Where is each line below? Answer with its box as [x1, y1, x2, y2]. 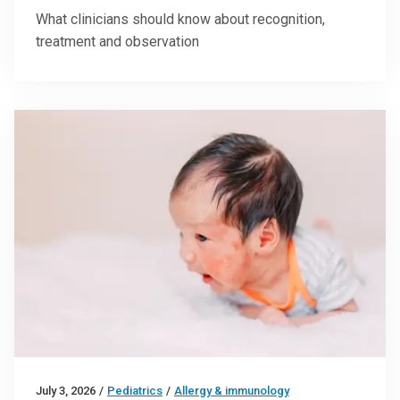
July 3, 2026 [36, 383, 96, 397]
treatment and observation [36, 32, 199, 50]
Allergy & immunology [174, 383, 289, 397]
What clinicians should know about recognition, [36, 10, 325, 28]
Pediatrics [107, 383, 162, 397]
